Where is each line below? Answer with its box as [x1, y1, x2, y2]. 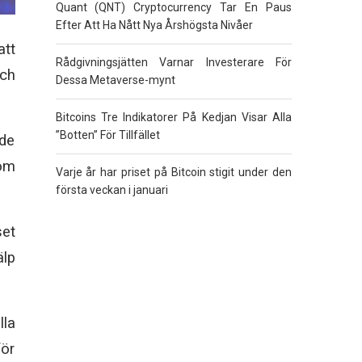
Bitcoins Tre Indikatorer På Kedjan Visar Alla [55, 111, 292, 124]
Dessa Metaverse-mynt [55, 74, 175, 86]
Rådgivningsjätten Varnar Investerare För [55, 56, 292, 69]
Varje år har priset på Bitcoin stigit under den [55, 166, 292, 179]
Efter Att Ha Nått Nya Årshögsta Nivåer [55, 19, 253, 32]
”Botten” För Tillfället [55, 128, 160, 141]
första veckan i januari [55, 183, 168, 196]
